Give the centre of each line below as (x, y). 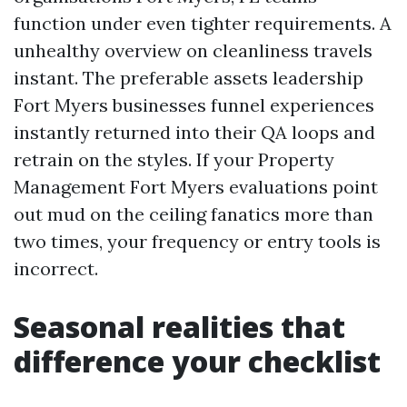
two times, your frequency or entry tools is (197, 241)
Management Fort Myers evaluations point (196, 187)
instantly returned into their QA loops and (194, 132)
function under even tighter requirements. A (203, 23)
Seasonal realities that (179, 327)
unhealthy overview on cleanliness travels (193, 50)
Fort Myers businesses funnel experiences (194, 105)
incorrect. (56, 268)
